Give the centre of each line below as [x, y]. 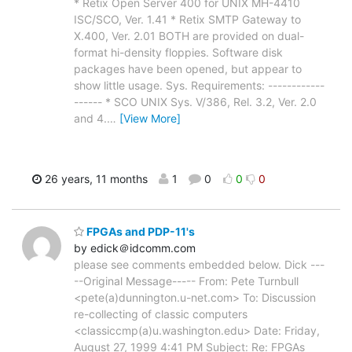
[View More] [150, 118]
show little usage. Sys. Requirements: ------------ [199, 85]
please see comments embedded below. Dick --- [199, 265]
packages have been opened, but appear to [188, 68]
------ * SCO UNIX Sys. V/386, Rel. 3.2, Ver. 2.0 [195, 101]
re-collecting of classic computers [161, 314]
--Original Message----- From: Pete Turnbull [186, 281]
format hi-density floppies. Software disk [178, 52]
